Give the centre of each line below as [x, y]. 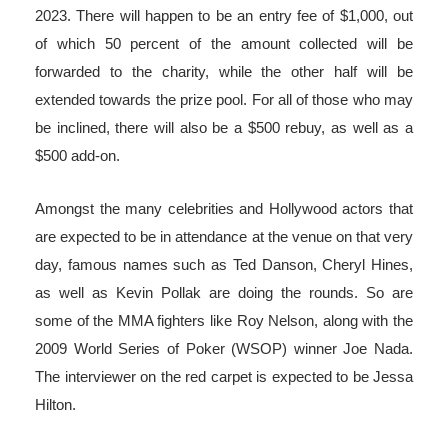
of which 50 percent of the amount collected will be [224, 44]
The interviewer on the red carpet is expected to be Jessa [224, 377]
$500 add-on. [79, 156]
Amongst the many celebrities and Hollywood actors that [224, 209]
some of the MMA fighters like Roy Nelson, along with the [224, 321]
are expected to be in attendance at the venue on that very [224, 237]
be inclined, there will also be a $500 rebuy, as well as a [224, 128]
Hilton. [57, 405]
